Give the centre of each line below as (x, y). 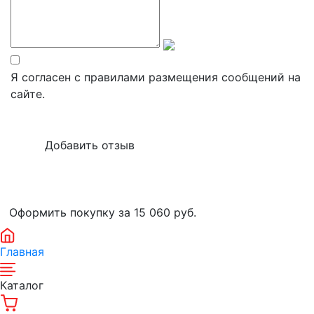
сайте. (28, 94)
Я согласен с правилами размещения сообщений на (156, 77)
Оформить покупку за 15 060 (91, 212)
